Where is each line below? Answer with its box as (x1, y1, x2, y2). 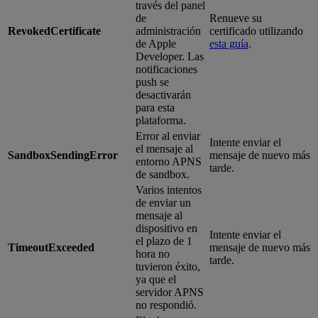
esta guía (209, 37, 248, 50)
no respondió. (136, 298, 197, 311)
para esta (136, 101, 175, 114)
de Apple (136, 37, 176, 50)
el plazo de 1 (136, 234, 192, 247)
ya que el (136, 273, 176, 285)
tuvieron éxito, (136, 260, 200, 273)
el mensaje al (136, 142, 193, 155)
